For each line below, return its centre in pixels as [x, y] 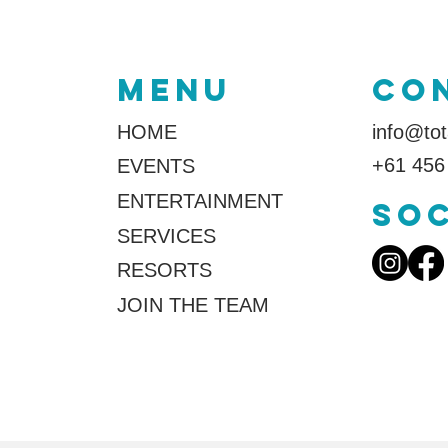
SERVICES [166, 236]
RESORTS [164, 270]
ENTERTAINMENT [199, 201]
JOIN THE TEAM [192, 305]
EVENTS [155, 166]
